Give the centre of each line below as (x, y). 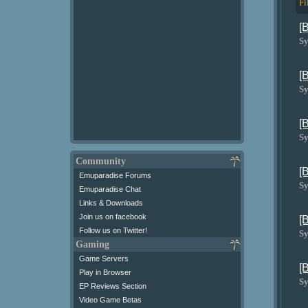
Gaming (92, 244)
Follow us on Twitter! (113, 230)
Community (101, 161)
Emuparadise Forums (115, 175)
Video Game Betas (110, 300)
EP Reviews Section (113, 286)
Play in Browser (105, 272)
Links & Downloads (111, 203)
